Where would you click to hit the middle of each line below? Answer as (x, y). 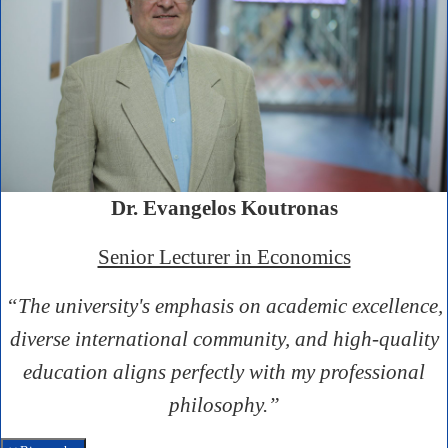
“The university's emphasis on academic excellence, (224, 305)
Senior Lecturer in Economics (224, 256)
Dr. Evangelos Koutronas (224, 207)
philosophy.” (224, 404)
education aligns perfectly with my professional (224, 371)
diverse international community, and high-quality (224, 338)
